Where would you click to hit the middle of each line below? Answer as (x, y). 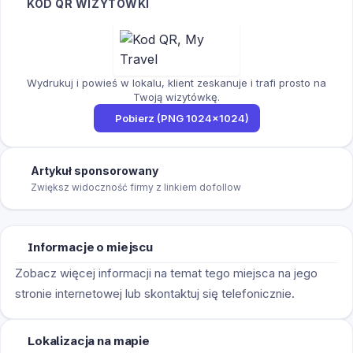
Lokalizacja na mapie (89, 340)
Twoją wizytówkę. (176, 97)
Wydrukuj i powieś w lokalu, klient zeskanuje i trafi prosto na (176, 82)
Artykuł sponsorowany (95, 170)
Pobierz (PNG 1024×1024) (182, 118)
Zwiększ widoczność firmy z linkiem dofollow (136, 187)
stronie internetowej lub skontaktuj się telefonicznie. (155, 293)
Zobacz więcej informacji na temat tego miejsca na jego (166, 273)
